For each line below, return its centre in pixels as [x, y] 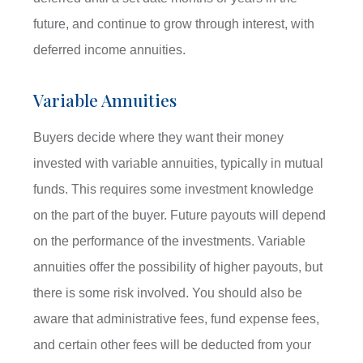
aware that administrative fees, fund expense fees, [177, 318]
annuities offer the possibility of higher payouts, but [178, 267]
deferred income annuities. [110, 49]
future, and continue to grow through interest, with [174, 23]
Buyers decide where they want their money [159, 137]
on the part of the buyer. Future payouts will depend [180, 215]
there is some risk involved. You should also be [168, 293]
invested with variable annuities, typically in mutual [179, 163]
